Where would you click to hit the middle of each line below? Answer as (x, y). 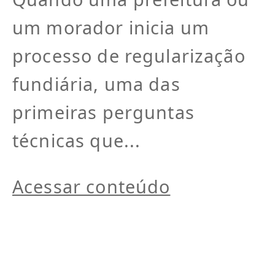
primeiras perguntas (103, 112)
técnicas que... (77, 140)
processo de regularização (129, 55)
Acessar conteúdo (91, 186)
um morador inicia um (111, 27)
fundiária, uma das (96, 83)
